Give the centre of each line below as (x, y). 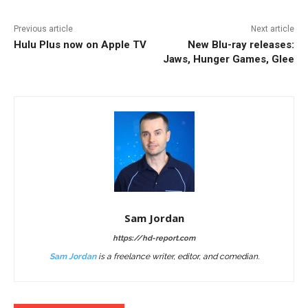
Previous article (43, 29)
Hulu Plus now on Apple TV (80, 45)
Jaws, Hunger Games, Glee (228, 59)
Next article (272, 29)
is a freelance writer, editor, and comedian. (177, 257)
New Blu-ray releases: (241, 45)
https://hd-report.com (154, 239)
